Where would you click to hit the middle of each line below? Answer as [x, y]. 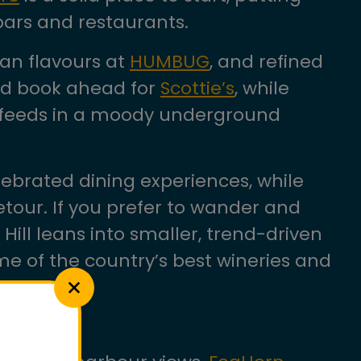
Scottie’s [197, 88]
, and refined [266, 62]
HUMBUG [170, 62]
